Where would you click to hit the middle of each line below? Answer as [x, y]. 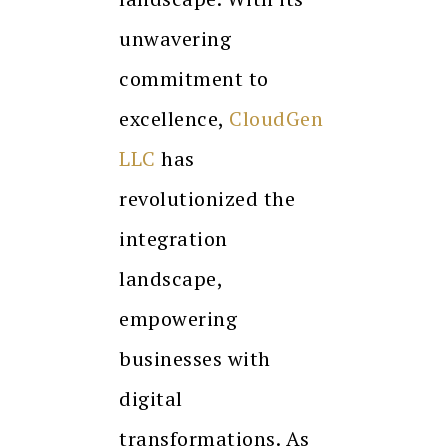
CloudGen [276, 119]
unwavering [175, 39]
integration [173, 239]
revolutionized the [207, 199]
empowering [178, 319]
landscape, [170, 279]
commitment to [194, 79]
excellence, [174, 119]
